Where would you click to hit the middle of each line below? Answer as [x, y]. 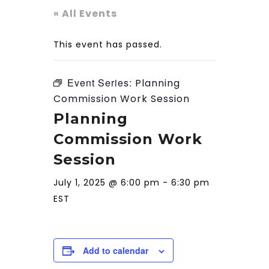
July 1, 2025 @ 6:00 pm [107, 183]
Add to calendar [116, 251]
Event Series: [101, 83]
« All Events [85, 14]
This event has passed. [108, 45]
